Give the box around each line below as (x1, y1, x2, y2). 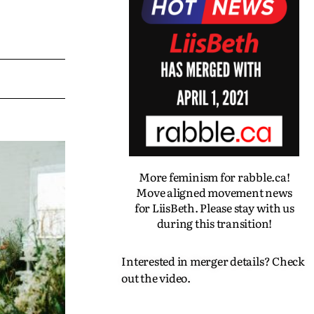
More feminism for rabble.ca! (139, 168, 290, 186)
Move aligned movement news (136, 184, 293, 201)
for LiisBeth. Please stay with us (134, 199, 294, 217)
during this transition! (156, 214, 273, 232)
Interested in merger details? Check (121, 252, 305, 270)
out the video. (121, 269, 193, 287)
